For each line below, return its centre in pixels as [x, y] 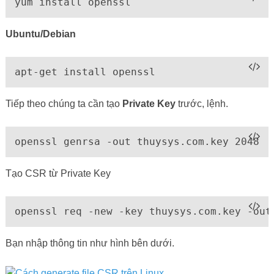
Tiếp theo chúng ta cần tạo [64, 103]
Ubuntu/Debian [40, 34]
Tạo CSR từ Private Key [58, 173]
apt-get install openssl [85, 72]
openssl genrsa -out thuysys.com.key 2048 [137, 141]
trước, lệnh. [202, 103]
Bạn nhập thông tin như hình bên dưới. [90, 243]
